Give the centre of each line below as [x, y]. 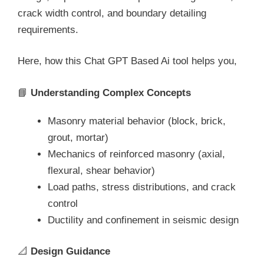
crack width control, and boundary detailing [112, 13]
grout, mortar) [78, 137]
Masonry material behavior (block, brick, [137, 121]
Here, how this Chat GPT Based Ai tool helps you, [127, 61]
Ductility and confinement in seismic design [143, 220]
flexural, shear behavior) [101, 170]
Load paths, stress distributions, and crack [142, 187]
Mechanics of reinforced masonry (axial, [136, 154]
